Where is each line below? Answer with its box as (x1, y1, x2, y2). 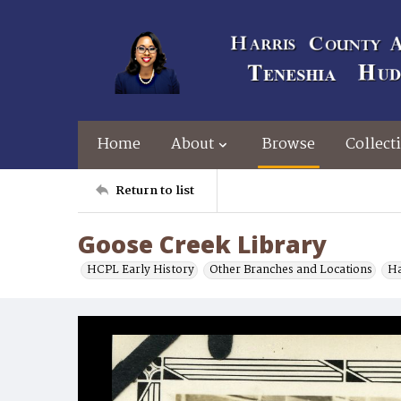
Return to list (115, 180, 194, 200)
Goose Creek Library (78, 228, 327, 260)
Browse (262, 132, 315, 157)
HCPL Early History (87, 260, 194, 279)
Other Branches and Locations (209, 260, 372, 279)
